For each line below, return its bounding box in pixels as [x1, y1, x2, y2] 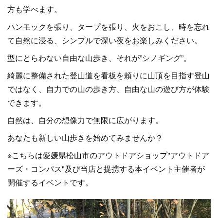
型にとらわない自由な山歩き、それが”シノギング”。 [7, 52, 191, 63]
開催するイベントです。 [7, 177, 93, 188]
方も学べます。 [7, 3, 62, 15]
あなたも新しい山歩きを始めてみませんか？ [7, 132, 163, 143]
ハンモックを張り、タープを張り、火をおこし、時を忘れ [7, 21, 210, 32]
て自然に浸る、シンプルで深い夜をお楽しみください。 [7, 35, 202, 46]
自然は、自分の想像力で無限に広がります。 [7, 114, 163, 126]
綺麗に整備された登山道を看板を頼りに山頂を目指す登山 [7, 70, 210, 81]
